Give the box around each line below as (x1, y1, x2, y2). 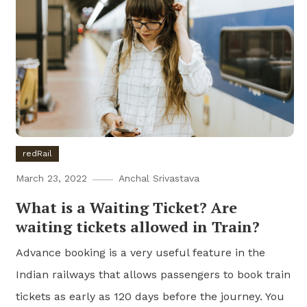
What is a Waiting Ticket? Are (16, 197, 238, 217)
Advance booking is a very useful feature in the (16, 245, 266, 259)
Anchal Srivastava (119, 172, 200, 184)
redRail (23, 148, 53, 158)
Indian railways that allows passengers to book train (16, 267, 291, 281)
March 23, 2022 (16, 172, 88, 184)
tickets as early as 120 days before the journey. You (16, 289, 285, 303)
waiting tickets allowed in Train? (16, 216, 260, 236)
